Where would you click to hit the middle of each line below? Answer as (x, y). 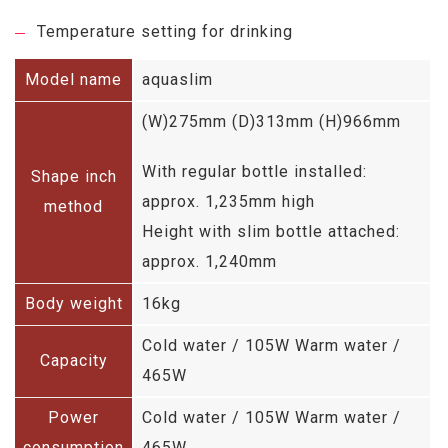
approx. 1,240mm (209, 261)
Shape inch (73, 176)
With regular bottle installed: (254, 171)
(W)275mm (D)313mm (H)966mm (271, 121)
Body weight (73, 303)
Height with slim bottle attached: (271, 231)
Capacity (73, 360)
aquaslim (177, 79)
